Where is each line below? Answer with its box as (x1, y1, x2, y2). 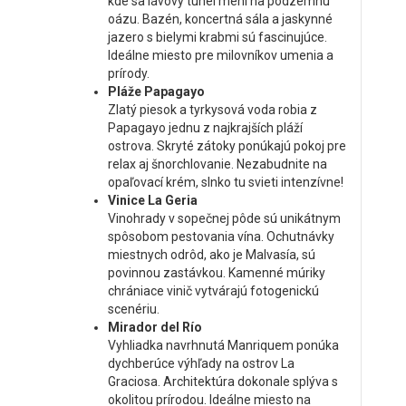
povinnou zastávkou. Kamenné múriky (108, 266, 325, 281)
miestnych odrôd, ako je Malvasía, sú (108, 247, 315, 263)
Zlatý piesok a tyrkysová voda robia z (108, 102, 317, 118)
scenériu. (108, 302, 159, 317)
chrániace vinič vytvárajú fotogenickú (108, 284, 319, 299)
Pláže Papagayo (108, 84, 205, 100)
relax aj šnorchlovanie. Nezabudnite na (108, 157, 327, 172)
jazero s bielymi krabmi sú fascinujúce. (108, 30, 327, 45)
